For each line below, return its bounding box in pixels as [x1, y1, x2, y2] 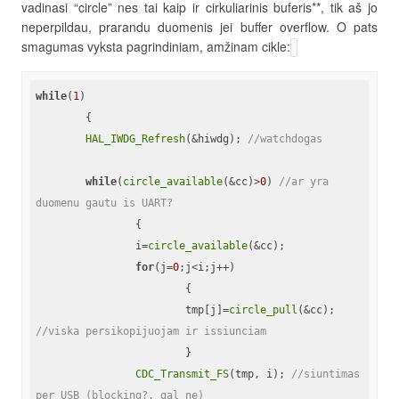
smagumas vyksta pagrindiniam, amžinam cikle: [21, 37, 290, 55]
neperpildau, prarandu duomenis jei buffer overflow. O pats [21, 17, 378, 36]
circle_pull [229, 303, 297, 316]
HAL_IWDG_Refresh [85, 132, 185, 145]
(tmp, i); [229, 367, 291, 380]
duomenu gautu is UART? [36, 196, 173, 209]
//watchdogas [248, 132, 322, 145]
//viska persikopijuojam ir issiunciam [36, 324, 266, 338]
